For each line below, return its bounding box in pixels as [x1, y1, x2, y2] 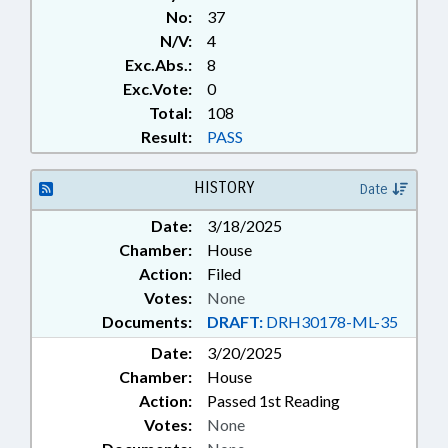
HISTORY [193, 178, 254, 197]
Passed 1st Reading [207, 391, 340, 410]
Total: [149, 103, 192, 122]
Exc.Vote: [123, 79, 192, 98]
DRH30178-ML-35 [263, 312, 398, 331]
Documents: [102, 312, 192, 331]
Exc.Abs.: [125, 55, 192, 74]
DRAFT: [207, 312, 263, 331]
